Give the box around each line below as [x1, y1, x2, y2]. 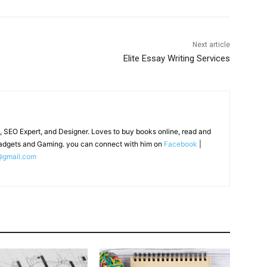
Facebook [164, 139, 197, 149]
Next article [192, 41, 230, 49]
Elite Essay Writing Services [123, 53, 230, 64]
